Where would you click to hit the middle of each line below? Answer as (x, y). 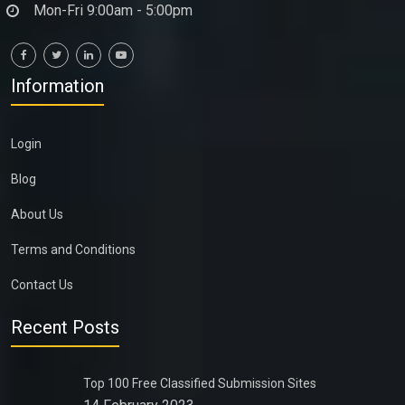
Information (57, 86)
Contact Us (42, 285)
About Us (37, 214)
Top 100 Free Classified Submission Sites (200, 383)
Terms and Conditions (73, 250)
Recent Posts (65, 327)
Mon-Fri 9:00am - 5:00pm (113, 10)
